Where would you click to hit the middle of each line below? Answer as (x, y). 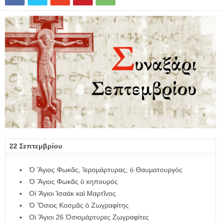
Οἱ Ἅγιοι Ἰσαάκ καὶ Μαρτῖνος (73, 194)
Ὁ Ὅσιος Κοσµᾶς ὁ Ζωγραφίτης (79, 205)
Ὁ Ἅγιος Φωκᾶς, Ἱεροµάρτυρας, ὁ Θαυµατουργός (106, 170)
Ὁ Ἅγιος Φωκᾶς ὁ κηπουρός (74, 182)
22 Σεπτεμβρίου (36, 146)
